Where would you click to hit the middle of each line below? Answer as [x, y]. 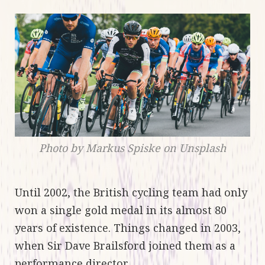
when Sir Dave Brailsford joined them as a [125, 246]
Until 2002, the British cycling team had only [131, 193]
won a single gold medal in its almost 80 [121, 210]
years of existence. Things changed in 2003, [128, 228]
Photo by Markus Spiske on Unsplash [132, 148]
